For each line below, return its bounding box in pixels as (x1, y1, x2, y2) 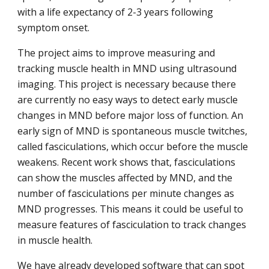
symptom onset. (17, 21, 90, 34)
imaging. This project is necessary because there (17, 77, 237, 91)
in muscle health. (17, 234, 93, 247)
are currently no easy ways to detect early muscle (17, 93, 238, 106)
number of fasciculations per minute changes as (17, 187, 235, 200)
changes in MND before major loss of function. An (17, 109, 244, 122)
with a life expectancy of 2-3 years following (17, 5, 214, 19)
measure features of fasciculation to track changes (17, 218, 247, 231)
